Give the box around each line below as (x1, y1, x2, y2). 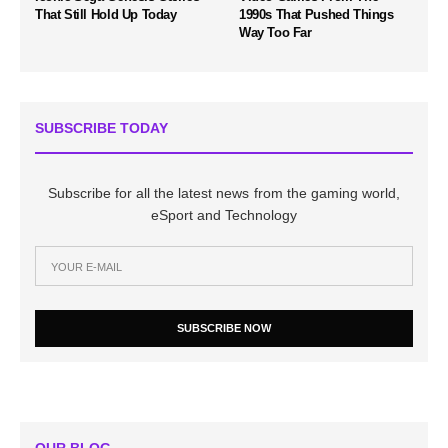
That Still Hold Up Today (35, 7, 177, 23)
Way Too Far (239, 25, 312, 41)
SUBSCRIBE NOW (177, 322, 271, 335)
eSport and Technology (150, 207, 298, 224)
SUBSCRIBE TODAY (35, 120, 168, 137)
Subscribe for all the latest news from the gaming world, (48, 185, 400, 202)
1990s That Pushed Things (239, 7, 394, 23)
